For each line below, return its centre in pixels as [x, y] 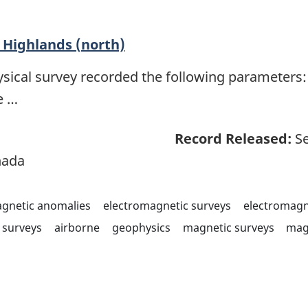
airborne [77, 228]
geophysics [141, 228]
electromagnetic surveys [167, 206]
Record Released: [233, 139]
